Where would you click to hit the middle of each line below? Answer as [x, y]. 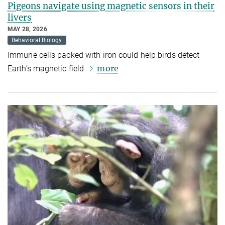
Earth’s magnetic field [47, 68]
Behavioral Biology [37, 40]
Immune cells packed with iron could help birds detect [104, 55]
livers [20, 17]
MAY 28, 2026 [27, 29]
